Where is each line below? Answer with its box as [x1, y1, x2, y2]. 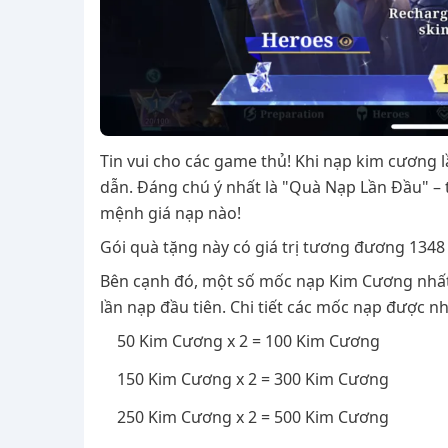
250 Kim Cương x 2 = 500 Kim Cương [117, 406, 389, 429]
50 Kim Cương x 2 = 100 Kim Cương [117, 330, 380, 353]
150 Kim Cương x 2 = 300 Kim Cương [117, 368, 389, 391]
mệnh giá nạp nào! [100, 202, 241, 225]
